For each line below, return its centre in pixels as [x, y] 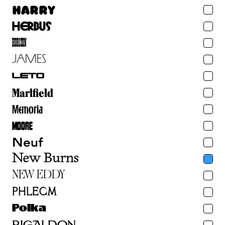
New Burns [45, 158]
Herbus [32, 26]
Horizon [19, 42]
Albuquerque [113, 168]
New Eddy [38, 175]
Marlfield [33, 92]
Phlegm [34, 192]
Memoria [27, 109]
